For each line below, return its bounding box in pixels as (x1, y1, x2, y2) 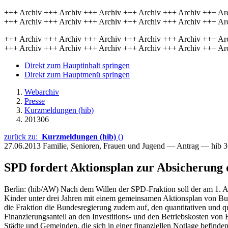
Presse (24, 97, 45, 105)
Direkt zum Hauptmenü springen (24, 70, 130, 79)
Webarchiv (24, 88, 59, 96)
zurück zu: (4, 132, 42, 141)
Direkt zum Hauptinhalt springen (24, 61, 130, 70)
